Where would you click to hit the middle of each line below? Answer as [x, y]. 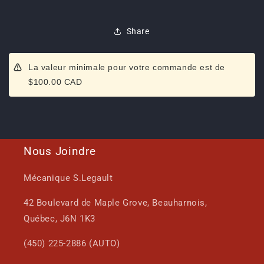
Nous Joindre [60, 151]
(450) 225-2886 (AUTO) [72, 244]
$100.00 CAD [55, 82]
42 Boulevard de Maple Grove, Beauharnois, [115, 203]
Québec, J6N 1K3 [60, 219]
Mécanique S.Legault [68, 178]
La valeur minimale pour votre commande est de [127, 67]
